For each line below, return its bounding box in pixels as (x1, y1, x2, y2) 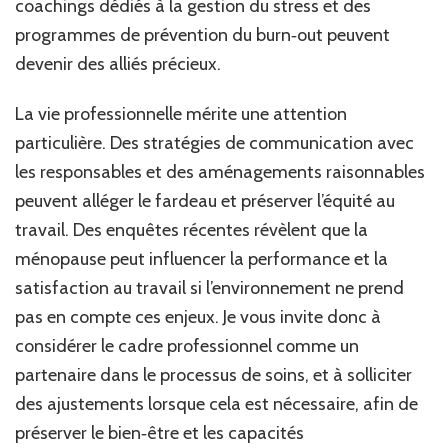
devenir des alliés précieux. (15, 52, 221, 75)
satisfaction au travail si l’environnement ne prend (15, 276, 404, 299)
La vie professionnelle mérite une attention (15, 102, 347, 125)
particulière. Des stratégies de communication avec (15, 131, 414, 154)
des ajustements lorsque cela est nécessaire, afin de (15, 392, 418, 415)
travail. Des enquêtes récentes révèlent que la (15, 218, 368, 241)
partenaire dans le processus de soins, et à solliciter (15, 363, 412, 386)
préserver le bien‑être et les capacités (15, 421, 304, 444)
